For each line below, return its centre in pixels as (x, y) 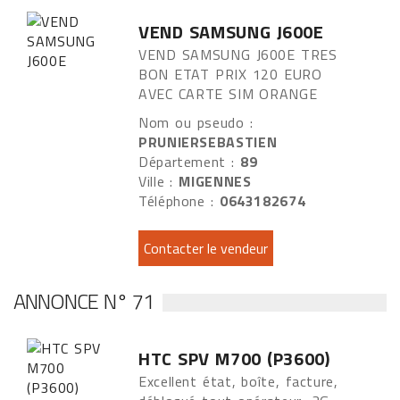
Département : (190, 162)
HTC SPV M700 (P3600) (234, 358)
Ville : (159, 181)
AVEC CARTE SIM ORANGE (231, 94)
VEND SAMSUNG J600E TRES (238, 54)
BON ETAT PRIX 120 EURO (230, 74)
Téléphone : (179, 201)
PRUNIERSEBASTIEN (208, 142)
